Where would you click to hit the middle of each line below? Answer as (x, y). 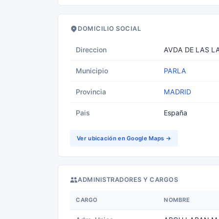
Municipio (92, 71)
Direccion (91, 50)
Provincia (91, 92)
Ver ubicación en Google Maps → (124, 138)
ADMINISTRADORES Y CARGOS (128, 180)
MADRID (177, 92)
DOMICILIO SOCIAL (109, 29)
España (175, 113)
